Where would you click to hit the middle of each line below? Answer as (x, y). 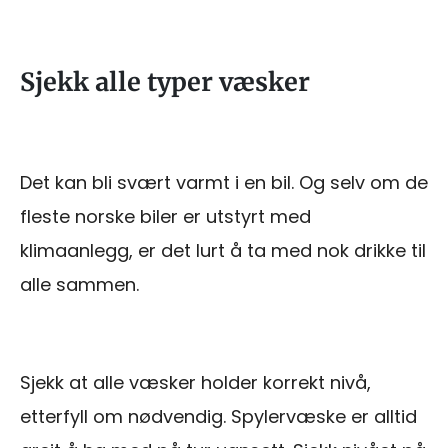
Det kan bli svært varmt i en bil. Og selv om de (224, 182)
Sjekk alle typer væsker (165, 81)
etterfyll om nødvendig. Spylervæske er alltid (218, 416)
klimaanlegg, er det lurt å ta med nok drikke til (223, 250)
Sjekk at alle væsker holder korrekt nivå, (195, 382)
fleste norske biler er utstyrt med (165, 216)
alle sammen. (79, 284)
